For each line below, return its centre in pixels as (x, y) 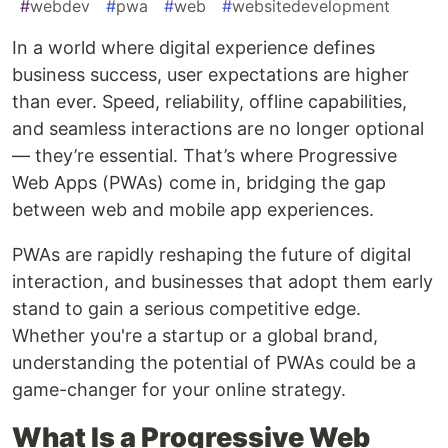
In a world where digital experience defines (193, 47)
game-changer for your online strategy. (179, 389)
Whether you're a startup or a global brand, (195, 335)
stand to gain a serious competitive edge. (186, 308)
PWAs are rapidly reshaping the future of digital (211, 254)
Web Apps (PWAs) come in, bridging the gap (199, 182)
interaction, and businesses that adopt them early (222, 281)
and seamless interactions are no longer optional (218, 128)
